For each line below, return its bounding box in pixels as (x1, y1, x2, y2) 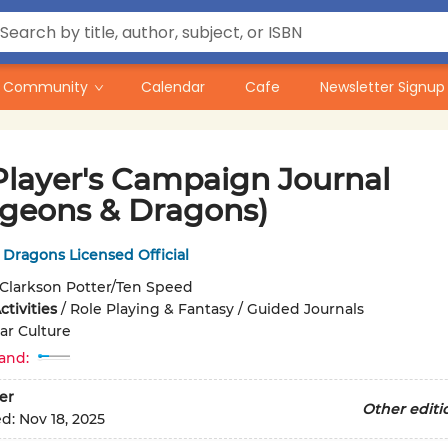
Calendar (141, 77, 205, 97)
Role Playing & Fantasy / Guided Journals (69, 300, 364, 318)
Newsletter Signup (320, 77, 445, 97)
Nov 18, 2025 (18, 410, 105, 429)
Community (3, 77, 88, 97)
